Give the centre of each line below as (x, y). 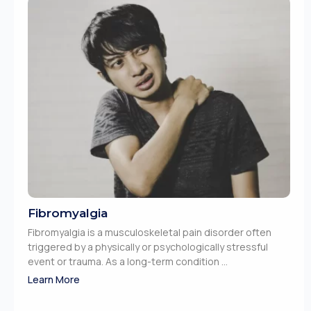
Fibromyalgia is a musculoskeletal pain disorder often (150, 233)
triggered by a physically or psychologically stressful (148, 247)
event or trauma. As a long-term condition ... (128, 262)
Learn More (54, 280)
